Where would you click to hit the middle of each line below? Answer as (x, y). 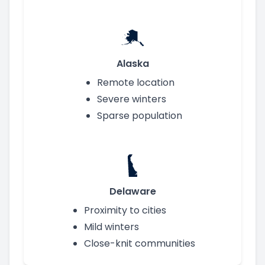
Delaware (132, 191)
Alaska (132, 63)
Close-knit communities (140, 243)
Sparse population (140, 115)
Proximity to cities (125, 210)
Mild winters (112, 227)
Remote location (136, 82)
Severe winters (132, 99)
